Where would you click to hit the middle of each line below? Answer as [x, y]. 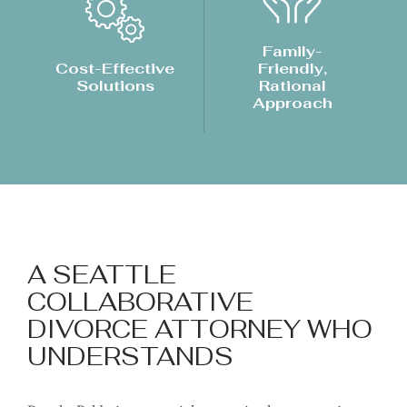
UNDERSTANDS [130, 357]
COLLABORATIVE [140, 303]
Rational [292, 85]
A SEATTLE [101, 275]
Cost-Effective [115, 68]
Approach [292, 102]
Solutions [115, 85]
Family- [292, 50]
